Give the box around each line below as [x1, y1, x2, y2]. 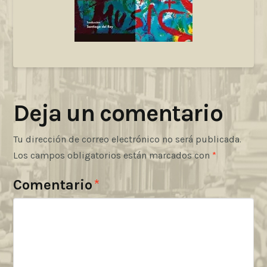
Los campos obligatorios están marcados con [13, 149, 213, 161]
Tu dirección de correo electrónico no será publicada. [13, 133, 242, 145]
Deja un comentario [13, 98, 223, 127]
